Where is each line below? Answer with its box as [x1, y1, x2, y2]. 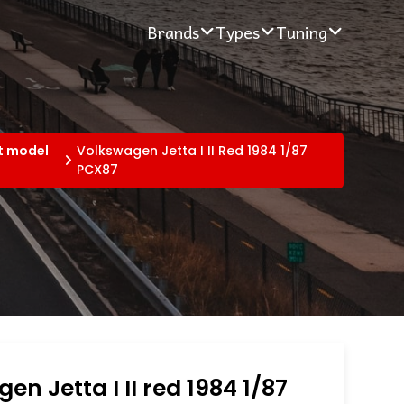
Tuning [275, 18, 327, 45]
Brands [146, 18, 199, 45]
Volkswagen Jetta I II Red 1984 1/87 [77, 141, 308, 160]
